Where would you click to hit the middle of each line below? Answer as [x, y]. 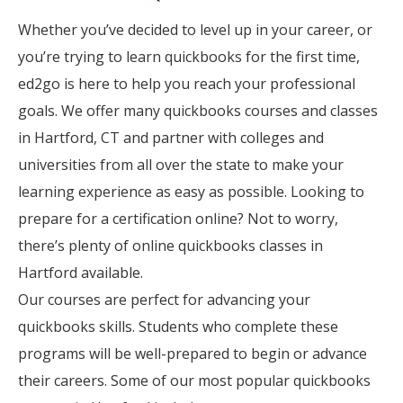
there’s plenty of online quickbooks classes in [170, 245]
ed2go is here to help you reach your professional [187, 83]
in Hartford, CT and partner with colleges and [171, 137]
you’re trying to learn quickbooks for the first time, [189, 56]
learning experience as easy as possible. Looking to [191, 191]
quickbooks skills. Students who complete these [178, 326]
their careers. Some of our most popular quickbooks [194, 380]
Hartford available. [81, 272]
